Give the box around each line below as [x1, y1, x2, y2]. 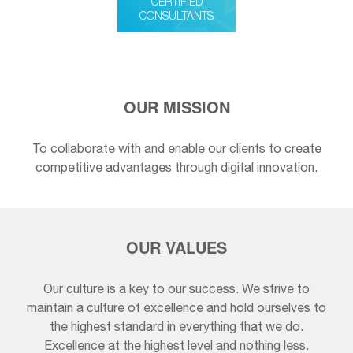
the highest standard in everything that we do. [50, 319, 303, 333]
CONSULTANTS [139, 9, 214, 22]
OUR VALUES [126, 236, 227, 258]
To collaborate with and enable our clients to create [32, 141, 321, 155]
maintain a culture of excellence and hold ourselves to [27, 300, 326, 314]
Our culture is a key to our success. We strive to [43, 281, 310, 295]
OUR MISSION [123, 95, 230, 118]
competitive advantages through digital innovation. [35, 160, 318, 174]
